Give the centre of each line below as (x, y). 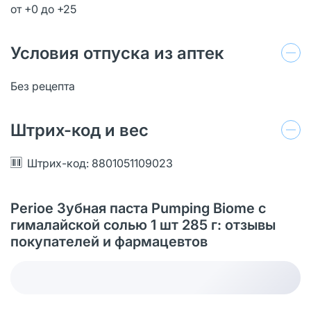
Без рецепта (43, 86)
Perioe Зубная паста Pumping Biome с (138, 208)
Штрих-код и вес (79, 130)
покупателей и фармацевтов (109, 241)
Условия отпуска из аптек (117, 53)
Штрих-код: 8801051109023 (100, 163)
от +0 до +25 (43, 9)
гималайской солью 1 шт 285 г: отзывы (143, 225)
